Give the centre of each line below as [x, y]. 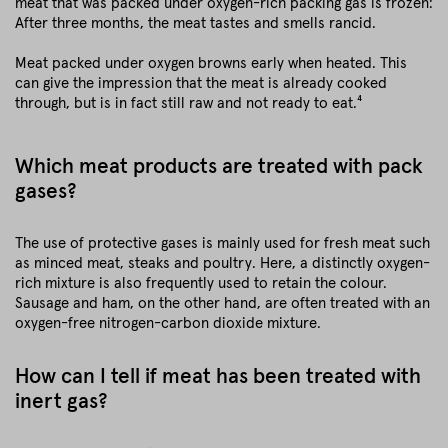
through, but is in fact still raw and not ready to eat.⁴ [188, 103]
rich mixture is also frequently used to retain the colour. [201, 283]
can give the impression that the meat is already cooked [201, 83]
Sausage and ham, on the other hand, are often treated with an [222, 303]
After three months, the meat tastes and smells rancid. [195, 23]
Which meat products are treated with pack [219, 166]
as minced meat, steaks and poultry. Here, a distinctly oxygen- [222, 263]
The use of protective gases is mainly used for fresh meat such [222, 243]
